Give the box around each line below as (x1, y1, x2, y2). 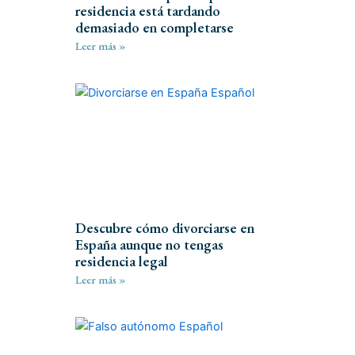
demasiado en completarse (74, 17, 234, 36)
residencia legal (74, 251, 168, 270)
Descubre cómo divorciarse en (74, 218, 254, 237)
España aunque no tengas (74, 235, 223, 254)
